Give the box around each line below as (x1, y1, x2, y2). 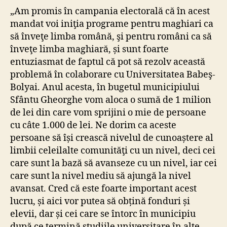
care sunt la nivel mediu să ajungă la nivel (10, 170, 191, 182)
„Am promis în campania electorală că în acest (10, 6, 210, 18)
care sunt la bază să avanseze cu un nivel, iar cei (10, 158, 217, 170)
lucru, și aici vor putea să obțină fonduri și (10, 196, 190, 208)
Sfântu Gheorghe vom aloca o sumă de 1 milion (10, 94, 211, 106)
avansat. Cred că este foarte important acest (10, 183, 197, 195)
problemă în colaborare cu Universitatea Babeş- (10, 69, 215, 81)
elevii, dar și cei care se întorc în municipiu (10, 208, 196, 220)
